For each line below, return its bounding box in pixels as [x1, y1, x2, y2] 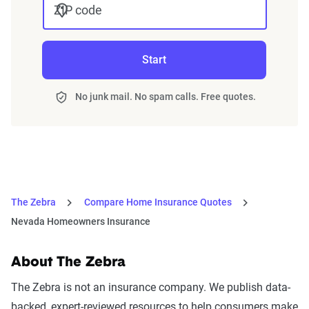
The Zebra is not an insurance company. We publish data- [11, 280, 290, 294]
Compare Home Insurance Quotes [84, 196, 232, 208]
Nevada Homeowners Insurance [11, 215, 150, 227]
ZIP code [53, 2, 102, 17]
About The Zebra [11, 255, 126, 270]
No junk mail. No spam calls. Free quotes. [75, 90, 256, 102]
